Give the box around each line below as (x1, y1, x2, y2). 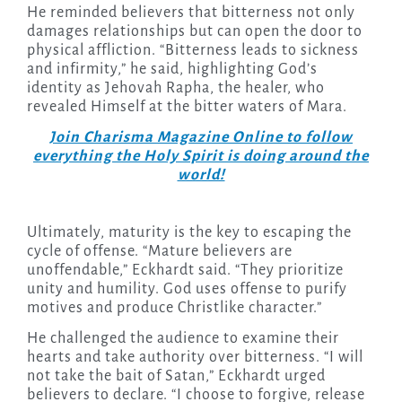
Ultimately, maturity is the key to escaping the (26, 224, 352, 241)
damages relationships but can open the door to (26, 23, 363, 40)
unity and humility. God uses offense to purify (26, 281, 347, 298)
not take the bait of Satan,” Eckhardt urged (26, 368, 326, 385)
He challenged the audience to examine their (26, 330, 339, 347)
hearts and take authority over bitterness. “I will (26, 349, 363, 366)
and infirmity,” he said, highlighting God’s (26, 61, 318, 78)
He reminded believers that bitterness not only (26, 4, 355, 22)
